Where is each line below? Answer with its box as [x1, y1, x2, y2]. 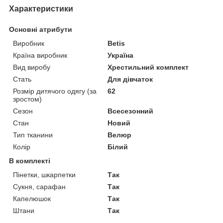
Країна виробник [13, 51, 67, 59]
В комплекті [9, 156, 50, 165]
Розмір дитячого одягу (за [13, 87, 97, 95]
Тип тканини [13, 130, 53, 139]
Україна [108, 51, 134, 59]
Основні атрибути [9, 25, 72, 33]
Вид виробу [13, 63, 50, 71]
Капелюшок [13, 194, 51, 203]
